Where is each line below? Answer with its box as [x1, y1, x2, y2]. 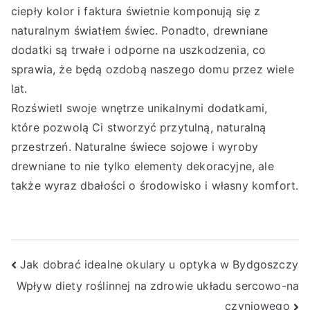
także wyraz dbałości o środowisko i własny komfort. [11, 179, 299, 192]
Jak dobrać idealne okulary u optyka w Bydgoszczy [20, 257, 298, 271]
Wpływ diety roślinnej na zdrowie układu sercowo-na [16, 279, 299, 293]
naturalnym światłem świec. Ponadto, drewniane [11, 24, 268, 37]
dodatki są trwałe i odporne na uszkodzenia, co [11, 43, 266, 57]
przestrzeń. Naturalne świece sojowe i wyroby [11, 140, 259, 154]
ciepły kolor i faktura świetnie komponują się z [11, 4, 261, 18]
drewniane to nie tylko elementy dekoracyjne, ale [11, 159, 274, 173]
